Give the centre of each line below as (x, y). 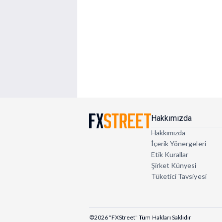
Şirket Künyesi (174, 166)
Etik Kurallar (170, 155)
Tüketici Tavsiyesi (179, 176)
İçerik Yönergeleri (178, 144)
